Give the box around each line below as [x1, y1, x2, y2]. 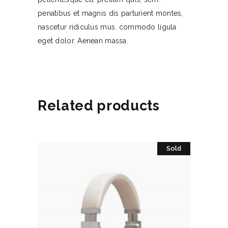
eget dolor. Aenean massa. [38, 37, 128, 45]
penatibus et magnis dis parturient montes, [38, 9, 183, 18]
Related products [38, 98, 160, 114]
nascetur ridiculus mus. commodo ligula [38, 23, 177, 32]
